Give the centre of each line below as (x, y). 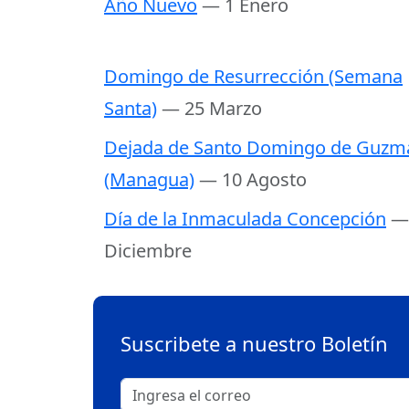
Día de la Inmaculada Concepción (245, 218)
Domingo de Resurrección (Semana (253, 76)
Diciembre (148, 250)
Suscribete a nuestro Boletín (254, 343)
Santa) (131, 108)
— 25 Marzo (212, 108)
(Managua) (149, 179)
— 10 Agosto (253, 179)
